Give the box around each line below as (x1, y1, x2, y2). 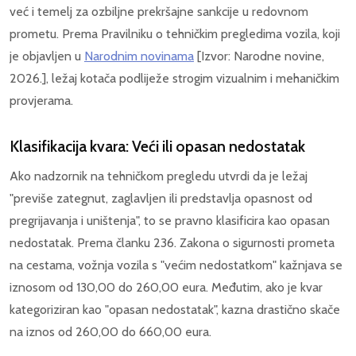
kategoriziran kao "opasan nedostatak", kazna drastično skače (10, 302, 340, 318)
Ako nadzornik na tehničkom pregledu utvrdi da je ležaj (10, 168, 308, 184)
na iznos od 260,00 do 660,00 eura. (10, 324, 211, 340)
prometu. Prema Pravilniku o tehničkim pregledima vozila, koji (10, 26, 340, 42)
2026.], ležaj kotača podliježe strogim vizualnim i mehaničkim (10, 71, 339, 87)
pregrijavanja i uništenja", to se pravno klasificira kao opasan (10, 213, 330, 229)
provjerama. (10, 93, 73, 109)
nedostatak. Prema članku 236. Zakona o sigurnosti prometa (10, 235, 335, 251)
